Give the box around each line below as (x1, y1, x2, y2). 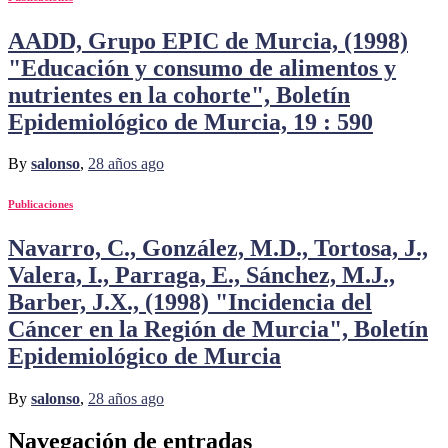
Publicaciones (8, 198, 73, 211)
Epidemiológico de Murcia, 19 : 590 (8, 108, 373, 135)
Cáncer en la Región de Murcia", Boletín (8, 316, 428, 343)
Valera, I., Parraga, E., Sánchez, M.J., (8, 262, 395, 289)
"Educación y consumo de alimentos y (8, 54, 396, 81)
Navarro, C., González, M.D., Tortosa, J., (8, 235, 428, 262)
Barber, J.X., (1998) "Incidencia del (8, 289, 372, 316)
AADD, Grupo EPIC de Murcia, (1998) (8, 27, 408, 54)
